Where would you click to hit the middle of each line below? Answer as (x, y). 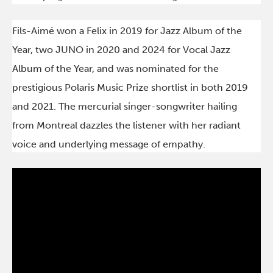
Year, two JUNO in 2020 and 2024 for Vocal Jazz (122, 50)
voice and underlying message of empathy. (109, 144)
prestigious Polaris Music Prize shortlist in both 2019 (130, 87)
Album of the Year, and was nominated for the (116, 69)
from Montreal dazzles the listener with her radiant (127, 125)
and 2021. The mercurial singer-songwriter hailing (125, 106)
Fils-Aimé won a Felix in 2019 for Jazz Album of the (127, 31)
